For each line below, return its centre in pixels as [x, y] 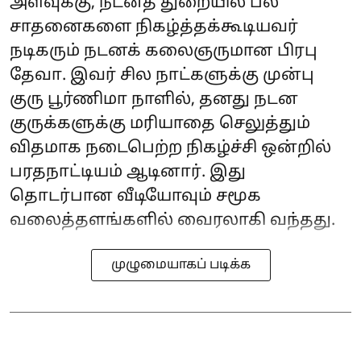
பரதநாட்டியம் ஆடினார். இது [128, 172]
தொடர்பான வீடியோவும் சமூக [135, 197]
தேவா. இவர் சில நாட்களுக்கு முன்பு [162, 76]
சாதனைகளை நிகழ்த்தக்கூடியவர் [154, 27]
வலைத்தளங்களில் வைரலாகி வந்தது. [172, 221]
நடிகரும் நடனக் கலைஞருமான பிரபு [164, 52]
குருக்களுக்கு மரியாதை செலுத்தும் [160, 124]
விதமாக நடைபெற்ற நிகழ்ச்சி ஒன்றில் [170, 148]
